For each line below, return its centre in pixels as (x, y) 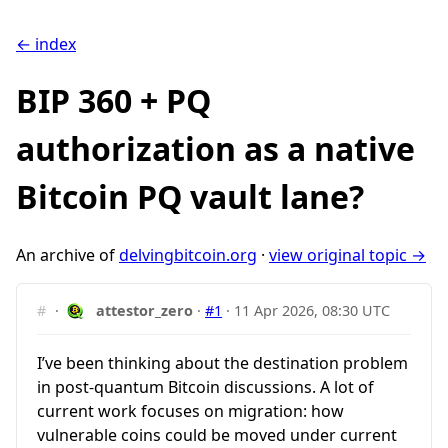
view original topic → (347, 254)
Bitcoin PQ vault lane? (190, 197)
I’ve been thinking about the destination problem (222, 362)
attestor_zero (145, 310)
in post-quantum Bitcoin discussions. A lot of (205, 386)
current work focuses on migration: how (190, 410)
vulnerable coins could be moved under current (217, 434)
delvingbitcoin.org (188, 254)
